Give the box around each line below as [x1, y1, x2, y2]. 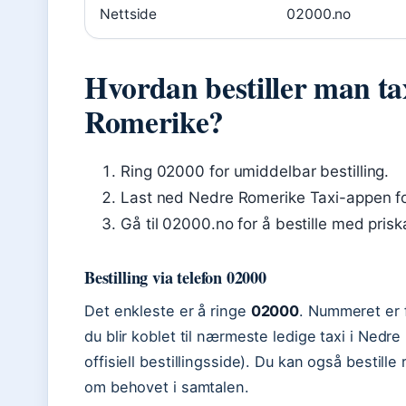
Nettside [100, 5, 158, 23]
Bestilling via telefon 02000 [84, 266, 266, 289]
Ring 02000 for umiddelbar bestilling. [121, 162, 390, 180]
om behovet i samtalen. [84, 378, 249, 396]
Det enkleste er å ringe [84, 302, 251, 320]
